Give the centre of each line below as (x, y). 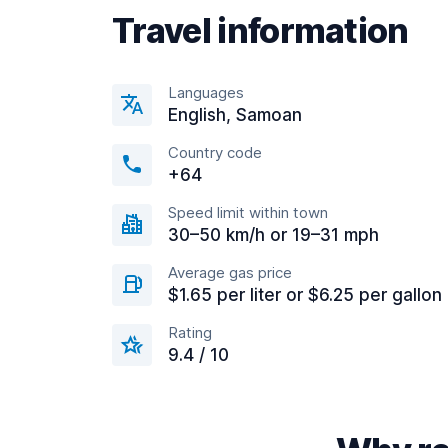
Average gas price (230, 272)
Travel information (260, 30)
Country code (215, 152)
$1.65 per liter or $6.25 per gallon (305, 295)
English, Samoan (235, 115)
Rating (190, 332)
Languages (206, 92)
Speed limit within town (248, 212)
